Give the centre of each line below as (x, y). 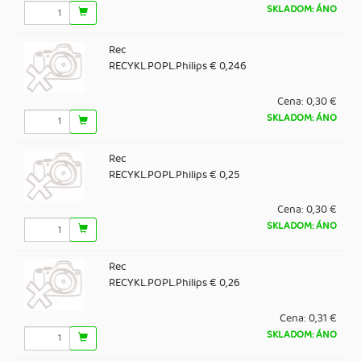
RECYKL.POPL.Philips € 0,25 (174, 174)
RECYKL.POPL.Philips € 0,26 (174, 283)
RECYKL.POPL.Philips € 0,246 (177, 66)
